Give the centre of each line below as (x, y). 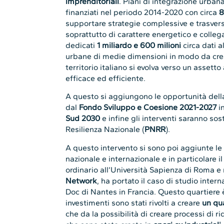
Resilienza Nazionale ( (105, 129)
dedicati (81, 45)
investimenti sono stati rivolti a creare (134, 202)
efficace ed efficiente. (106, 78)
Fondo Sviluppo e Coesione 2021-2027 (148, 107)
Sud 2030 (83, 118)
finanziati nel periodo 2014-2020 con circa (142, 12)
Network (81, 180)
